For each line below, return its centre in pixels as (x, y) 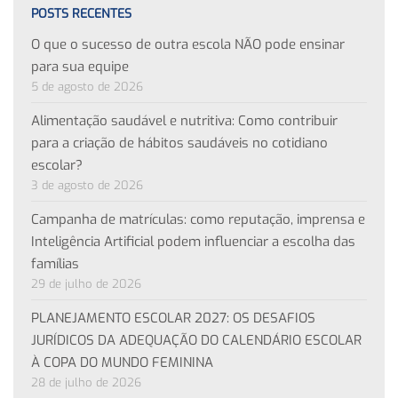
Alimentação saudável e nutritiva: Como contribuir (184, 120)
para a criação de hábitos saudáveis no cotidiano (179, 143)
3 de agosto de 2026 (87, 185)
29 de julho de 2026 (86, 283)
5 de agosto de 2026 (87, 86)
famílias (55, 263)
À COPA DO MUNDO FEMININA (122, 362)
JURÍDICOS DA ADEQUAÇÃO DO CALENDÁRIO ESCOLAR (196, 340)
